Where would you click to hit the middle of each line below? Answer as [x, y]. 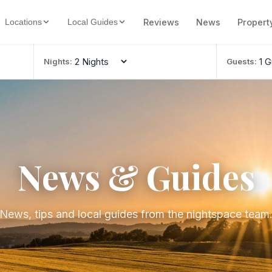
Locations [23, 22]
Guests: [242, 61]
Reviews [161, 22]
